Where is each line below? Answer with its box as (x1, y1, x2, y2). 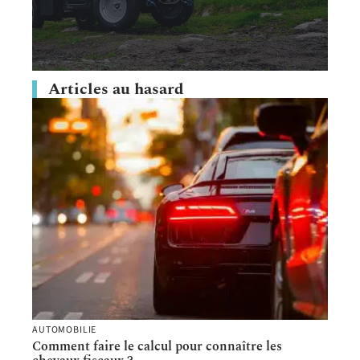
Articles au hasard (48, 76, 184, 101)
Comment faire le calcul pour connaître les (32, 336, 282, 356)
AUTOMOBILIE (32, 322, 97, 337)
